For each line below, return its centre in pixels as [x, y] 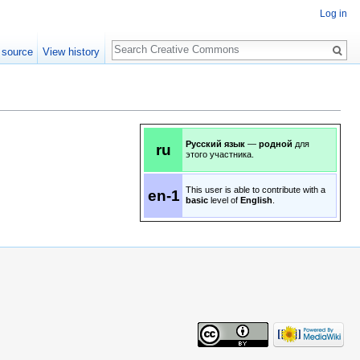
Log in [333, 14]
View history [72, 52]
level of [224, 200]
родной [276, 144]
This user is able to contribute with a [256, 190]
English [256, 200]
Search [138, 41]
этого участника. [220, 155]
